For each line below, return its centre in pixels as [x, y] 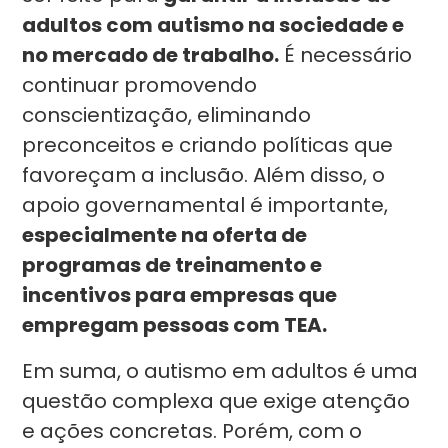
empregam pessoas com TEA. [175, 325]
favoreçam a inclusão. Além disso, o [204, 175]
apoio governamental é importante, [205, 205]
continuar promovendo [140, 85]
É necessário [346, 55]
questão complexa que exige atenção [216, 401]
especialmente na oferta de [165, 235]
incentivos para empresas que [180, 295]
